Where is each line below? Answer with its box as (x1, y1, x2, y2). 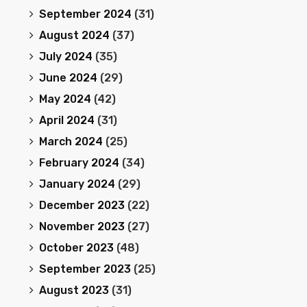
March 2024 (38, 135, 103, 148)
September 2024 (38, 8, 132, 21)
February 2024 (38, 156, 119, 169)
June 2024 (38, 71, 97, 84)
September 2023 (38, 262, 131, 275)
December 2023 (38, 199, 125, 212)
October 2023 (38, 241, 114, 254)
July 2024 (38, 50, 93, 63)
